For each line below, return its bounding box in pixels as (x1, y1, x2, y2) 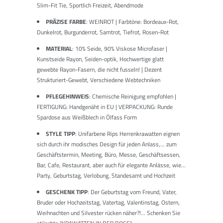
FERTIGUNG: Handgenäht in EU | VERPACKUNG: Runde (37, 102, 173, 111)
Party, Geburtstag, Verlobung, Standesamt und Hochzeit (37, 170, 175, 180)
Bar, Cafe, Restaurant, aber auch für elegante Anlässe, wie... (37, 160, 186, 170)
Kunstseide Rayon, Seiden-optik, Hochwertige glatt (37, 54, 164, 64)
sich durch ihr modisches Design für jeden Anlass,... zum (37, 139, 177, 149)
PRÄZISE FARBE (46, 16, 86, 26)
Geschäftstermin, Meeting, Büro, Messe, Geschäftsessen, (37, 149, 180, 159)
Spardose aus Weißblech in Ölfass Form (37, 112, 137, 122)
